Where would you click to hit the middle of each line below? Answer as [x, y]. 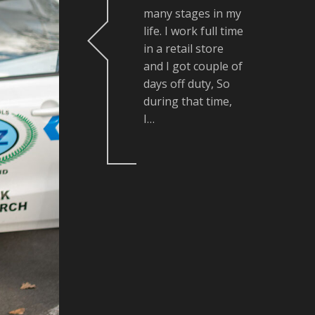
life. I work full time [193, 31]
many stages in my [192, 13]
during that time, [188, 101]
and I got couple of [193, 66]
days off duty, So [187, 84]
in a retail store [184, 49]
